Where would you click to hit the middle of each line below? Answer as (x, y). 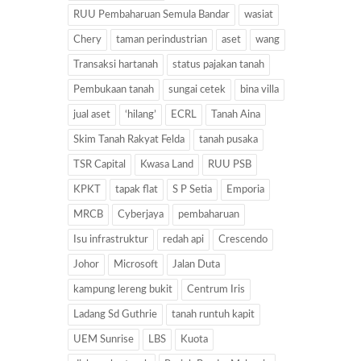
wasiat (259, 15)
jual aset (92, 114)
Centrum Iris (216, 289)
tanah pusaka (228, 139)
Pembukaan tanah (114, 89)
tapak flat (137, 189)
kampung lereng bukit (123, 289)
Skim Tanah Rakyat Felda (129, 139)
